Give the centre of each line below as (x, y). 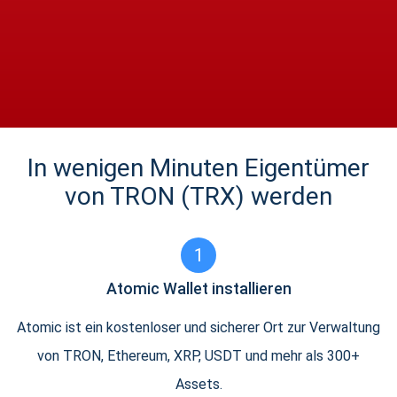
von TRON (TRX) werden (198, 196)
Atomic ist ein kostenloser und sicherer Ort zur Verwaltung (198, 327)
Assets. (198, 384)
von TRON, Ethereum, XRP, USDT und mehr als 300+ (198, 356)
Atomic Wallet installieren (198, 288)
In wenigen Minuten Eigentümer (198, 168)
